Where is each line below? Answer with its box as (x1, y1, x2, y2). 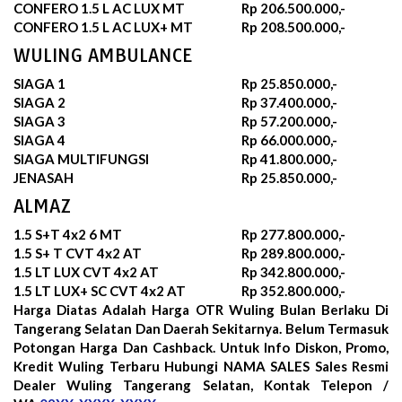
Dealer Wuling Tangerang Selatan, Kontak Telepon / (13, 376, 389, 393)
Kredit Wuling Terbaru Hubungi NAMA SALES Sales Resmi (13, 357, 389, 374)
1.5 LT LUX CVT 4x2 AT (13, 263, 159, 280)
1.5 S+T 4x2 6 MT (13, 225, 122, 242)
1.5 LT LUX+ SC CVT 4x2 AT (13, 282, 186, 299)
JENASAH (13, 169, 74, 186)
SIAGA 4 (13, 131, 66, 148)
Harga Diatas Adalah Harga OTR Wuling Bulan (13, 301, 321, 318)
